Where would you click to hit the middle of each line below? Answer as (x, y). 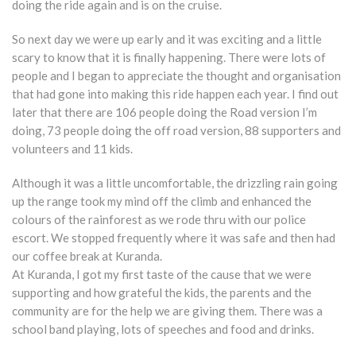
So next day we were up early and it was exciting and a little (167, 39)
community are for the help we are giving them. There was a (167, 311)
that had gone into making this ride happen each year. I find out (175, 94)
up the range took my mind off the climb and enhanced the (162, 201)
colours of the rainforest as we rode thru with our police (159, 219)
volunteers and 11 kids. (72, 149)
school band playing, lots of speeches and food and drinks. (163, 329)
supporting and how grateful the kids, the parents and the (162, 292)
